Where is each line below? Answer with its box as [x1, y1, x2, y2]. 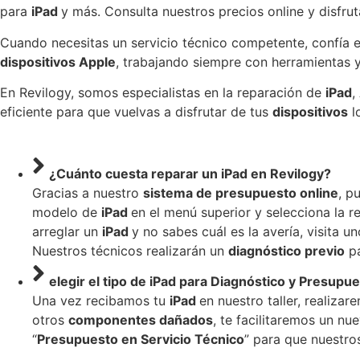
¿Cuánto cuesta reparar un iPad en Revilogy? [49, 165, 331, 182]
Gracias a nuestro [32, 184, 143, 201]
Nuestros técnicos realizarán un [32, 242, 228, 259]
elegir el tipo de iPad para [49, 272, 211, 289]
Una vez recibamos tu [32, 292, 170, 309]
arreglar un [32, 223, 102, 239]
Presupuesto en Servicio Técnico [37, 330, 244, 347]
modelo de [32, 203, 101, 220]
